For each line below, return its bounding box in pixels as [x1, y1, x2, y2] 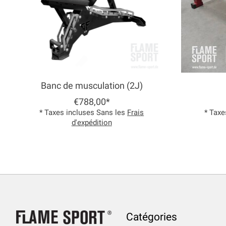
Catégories [126, 210, 177, 223]
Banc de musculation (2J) [40, 81, 143, 91]
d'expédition [71, 118, 112, 128]
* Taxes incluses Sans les [39, 108, 128, 118]
